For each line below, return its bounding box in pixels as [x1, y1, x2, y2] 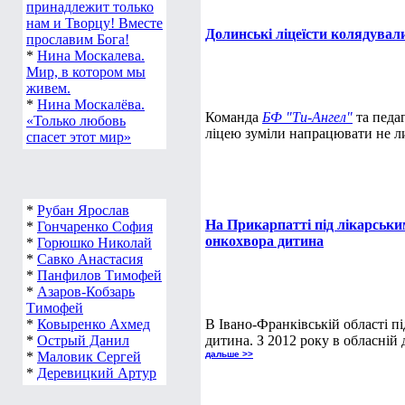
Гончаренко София [37, 219, 153, 234]
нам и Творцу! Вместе [26, 15, 163, 31]
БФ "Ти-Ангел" [262, 109, 353, 125]
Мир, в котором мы [26, 64, 146, 80]
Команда [205, 109, 262, 125]
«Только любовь [26, 113, 126, 128]
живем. [26, 80, 71, 96]
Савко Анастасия [37, 251, 143, 267]
